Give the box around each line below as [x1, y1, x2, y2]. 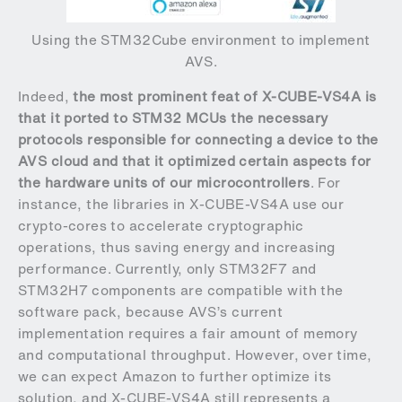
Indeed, [18, 86, 74, 108]
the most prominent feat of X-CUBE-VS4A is [73, 86, 377, 108]
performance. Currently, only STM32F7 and [18, 258, 317, 280]
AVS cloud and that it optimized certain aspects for [18, 151, 371, 172]
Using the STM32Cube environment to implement [31, 29, 371, 50]
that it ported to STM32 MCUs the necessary [18, 108, 328, 129]
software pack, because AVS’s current [18, 301, 284, 323]
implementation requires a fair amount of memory [18, 323, 358, 345]
